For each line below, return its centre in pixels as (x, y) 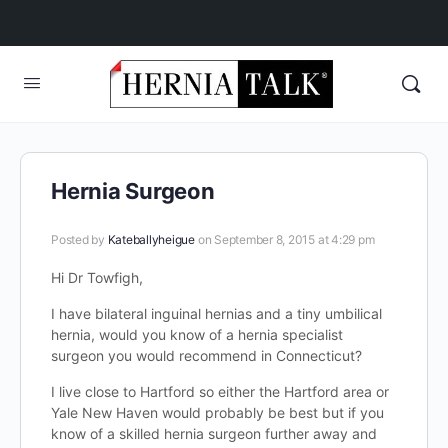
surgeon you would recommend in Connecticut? (206, 355)
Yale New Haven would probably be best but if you (217, 412)
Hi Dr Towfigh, (97, 277)
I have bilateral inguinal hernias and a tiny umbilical (216, 313)
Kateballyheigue (151, 239)
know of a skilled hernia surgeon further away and (214, 433)
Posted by (79, 239)
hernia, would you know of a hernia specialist (197, 334)
